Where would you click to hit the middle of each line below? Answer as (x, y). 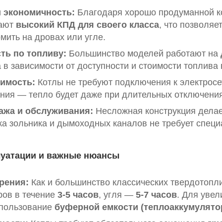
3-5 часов (78, 194)
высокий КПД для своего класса (87, 25)
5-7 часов (156, 194)
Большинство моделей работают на (143, 53)
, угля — (116, 194)
